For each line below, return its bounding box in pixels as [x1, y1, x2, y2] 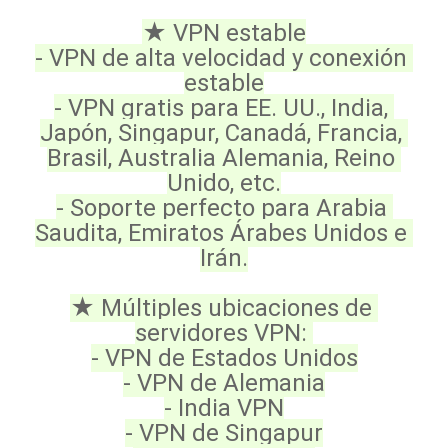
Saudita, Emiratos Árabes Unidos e [35, 219, 407, 247]
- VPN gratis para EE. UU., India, [54, 94, 388, 122]
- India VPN [164, 394, 284, 422]
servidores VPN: [135, 319, 313, 347]
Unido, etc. [167, 169, 281, 197]
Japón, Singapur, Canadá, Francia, [40, 119, 402, 147]
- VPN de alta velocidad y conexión [35, 44, 407, 72]
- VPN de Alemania [123, 369, 325, 397]
